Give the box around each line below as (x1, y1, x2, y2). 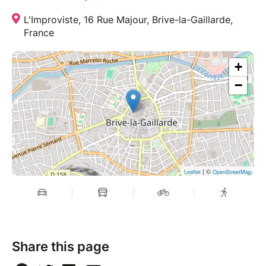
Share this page (12, 238, 109, 254)
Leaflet (184, 167, 201, 176)
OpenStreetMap (213, 167, 251, 176)
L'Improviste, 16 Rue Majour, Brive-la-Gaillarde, (24, 13, 233, 26)
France (24, 26, 54, 39)
